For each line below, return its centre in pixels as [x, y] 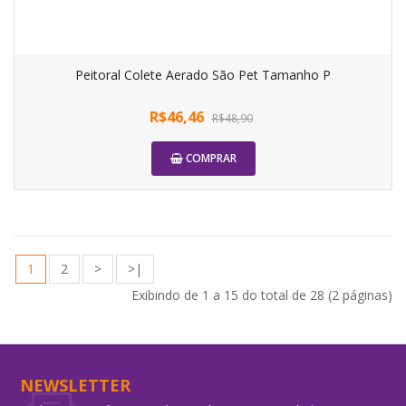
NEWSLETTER [76, 385]
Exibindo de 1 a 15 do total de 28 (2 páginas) [262, 295]
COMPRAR [211, 158]
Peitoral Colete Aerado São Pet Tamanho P [203, 74]
